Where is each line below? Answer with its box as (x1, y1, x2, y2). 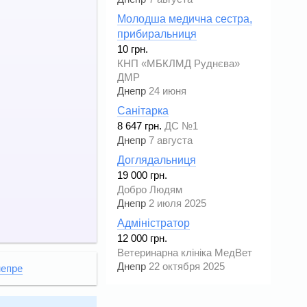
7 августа (149, 135, 193, 147)
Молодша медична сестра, (117, 13, 252, 25)
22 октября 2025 (149, 261, 225, 273)
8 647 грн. (117, 121, 162, 132)
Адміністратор (117, 217, 190, 230)
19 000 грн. (117, 170, 167, 182)
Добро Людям (117, 184, 182, 196)
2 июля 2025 (149, 198, 206, 210)
